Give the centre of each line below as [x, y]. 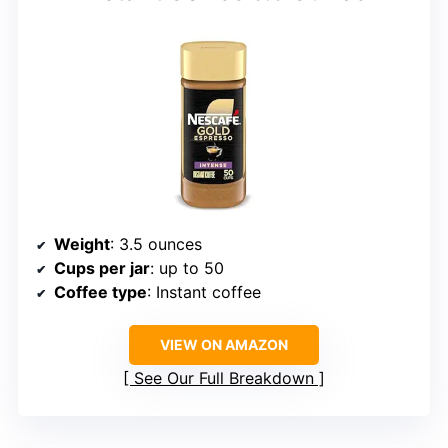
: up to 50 [187, 267]
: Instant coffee [204, 291]
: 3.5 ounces [156, 243]
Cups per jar [102, 267]
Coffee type [100, 291]
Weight [82, 243]
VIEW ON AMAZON [224, 344]
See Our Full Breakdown [224, 377]
